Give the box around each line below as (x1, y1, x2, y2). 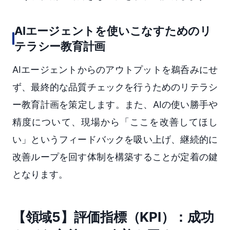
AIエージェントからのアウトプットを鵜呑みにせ (12, 64, 218, 75)
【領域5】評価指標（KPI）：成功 (12, 208, 214, 225)
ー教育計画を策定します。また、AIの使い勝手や (12, 99, 218, 110)
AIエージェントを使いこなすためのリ (14, 24, 212, 37)
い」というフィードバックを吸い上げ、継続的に (12, 133, 218, 145)
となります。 (12, 168, 68, 180)
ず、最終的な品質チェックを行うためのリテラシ (12, 81, 218, 92)
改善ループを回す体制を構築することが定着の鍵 (12, 151, 218, 162)
